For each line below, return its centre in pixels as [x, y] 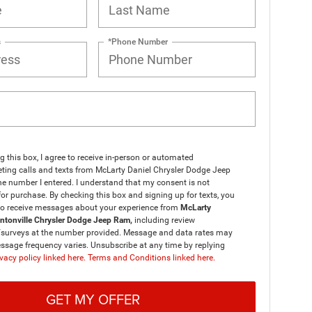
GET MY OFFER [93, 299]
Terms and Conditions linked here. [151, 258]
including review [164, 220]
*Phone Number [138, 41]
